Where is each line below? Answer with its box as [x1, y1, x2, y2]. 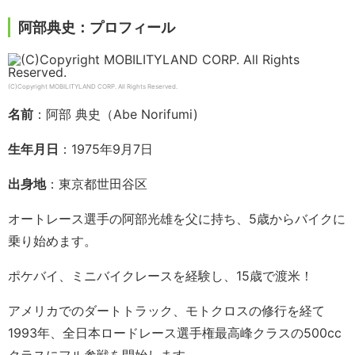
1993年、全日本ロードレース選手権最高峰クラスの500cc [8, 325, 342, 342]
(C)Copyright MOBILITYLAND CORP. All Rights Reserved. [8, 82, 177, 91]
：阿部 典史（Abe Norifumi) [33, 106, 198, 123]
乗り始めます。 [8, 233, 97, 250]
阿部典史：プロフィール [18, 19, 175, 36]
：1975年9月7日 [59, 141, 153, 158]
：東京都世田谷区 [46, 176, 147, 193]
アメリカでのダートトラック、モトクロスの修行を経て [8, 303, 325, 319]
